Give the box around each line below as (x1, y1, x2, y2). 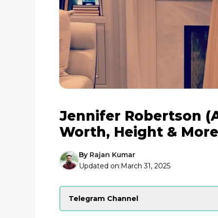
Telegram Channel (69, 194, 138, 203)
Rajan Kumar (90, 150, 135, 159)
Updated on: (79, 162, 121, 170)
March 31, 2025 (121, 162, 170, 170)
